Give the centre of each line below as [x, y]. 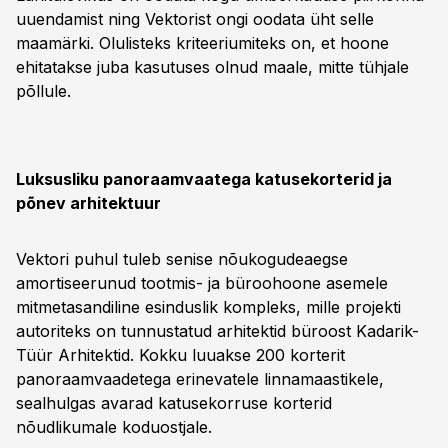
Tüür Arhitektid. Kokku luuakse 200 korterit [180, 355]
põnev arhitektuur [88, 203]
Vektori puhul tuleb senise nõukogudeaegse [182, 259]
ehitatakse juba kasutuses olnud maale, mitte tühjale [212, 67]
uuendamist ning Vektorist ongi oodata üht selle [195, 19]
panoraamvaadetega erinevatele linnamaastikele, [200, 379]
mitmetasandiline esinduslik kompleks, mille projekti [208, 307]
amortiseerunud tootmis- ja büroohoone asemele [202, 283]
